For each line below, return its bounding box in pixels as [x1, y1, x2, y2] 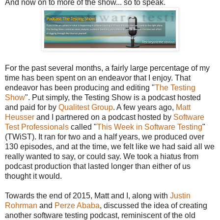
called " [69, 122, 97, 131]
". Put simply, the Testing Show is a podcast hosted [25, 93, 201, 102]
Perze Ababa [55, 201, 100, 210]
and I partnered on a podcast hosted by [34, 112, 173, 121]
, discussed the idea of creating [100, 201, 207, 210]
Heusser [5, 112, 34, 121]
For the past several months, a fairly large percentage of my [5, 63, 210, 72]
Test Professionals [5, 122, 69, 131]
